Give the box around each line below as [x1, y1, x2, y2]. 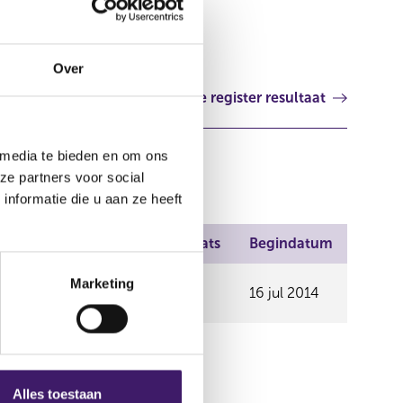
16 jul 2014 [249, 284, 319, 301]
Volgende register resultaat [141, 89, 326, 106]
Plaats [179, 235, 220, 252]
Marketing [70, 275, 134, 291]
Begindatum [249, 235, 333, 252]
